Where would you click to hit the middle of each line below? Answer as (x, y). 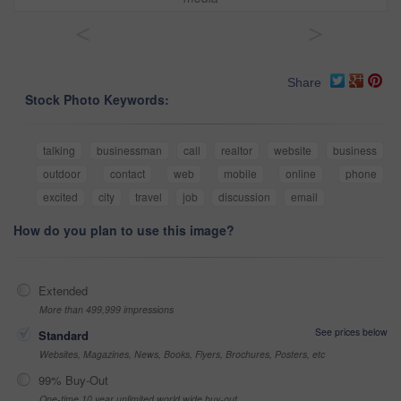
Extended (63, 291)
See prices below (351, 332)
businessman (129, 150)
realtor (237, 150)
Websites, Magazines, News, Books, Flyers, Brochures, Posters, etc (182, 354)
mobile (240, 174)
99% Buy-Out (73, 380)
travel (149, 197)
